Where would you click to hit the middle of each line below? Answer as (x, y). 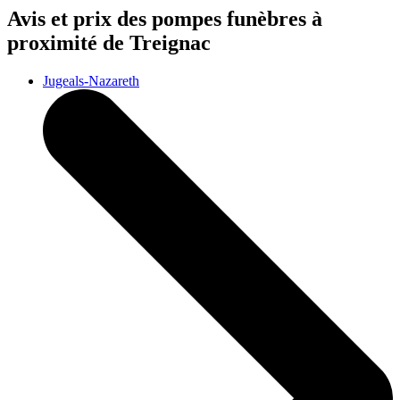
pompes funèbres (232, 18)
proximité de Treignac (109, 42)
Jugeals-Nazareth (91, 80)
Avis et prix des (79, 18)
